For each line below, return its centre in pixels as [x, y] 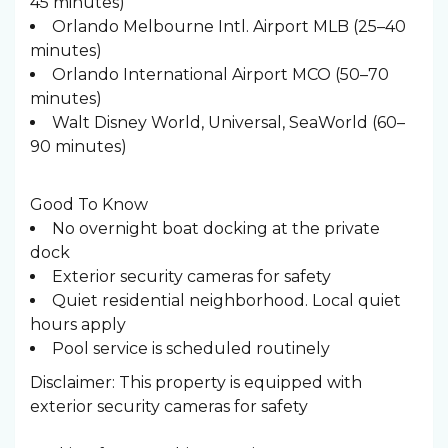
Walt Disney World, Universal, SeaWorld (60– [228, 122]
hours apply [78, 324]
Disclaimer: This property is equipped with [196, 382]
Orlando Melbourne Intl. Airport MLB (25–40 [229, 26]
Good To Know [89, 204]
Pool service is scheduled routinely [191, 348]
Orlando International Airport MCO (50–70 [220, 74]
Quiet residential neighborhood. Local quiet [226, 300]
